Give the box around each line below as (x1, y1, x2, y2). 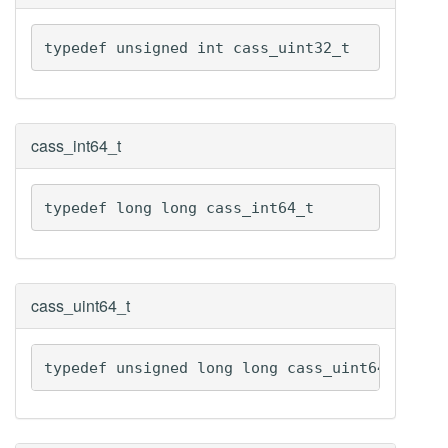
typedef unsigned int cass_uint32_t (43, 38, 350, 57)
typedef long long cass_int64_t (43, 198, 314, 217)
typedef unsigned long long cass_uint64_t (43, 358, 404, 377)
